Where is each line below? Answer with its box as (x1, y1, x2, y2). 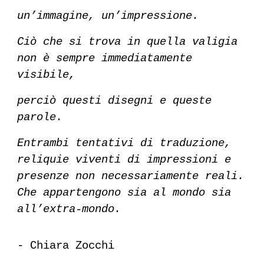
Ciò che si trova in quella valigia (17, 35, 238, 48)
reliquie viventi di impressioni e (17, 153, 232, 166)
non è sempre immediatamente (17, 52, 193, 65)
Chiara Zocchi (30, 239, 115, 252)
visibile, (17, 68, 76, 81)
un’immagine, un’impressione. (17, 9, 199, 22)
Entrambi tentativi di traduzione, (17, 137, 232, 150)
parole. (17, 111, 63, 124)
